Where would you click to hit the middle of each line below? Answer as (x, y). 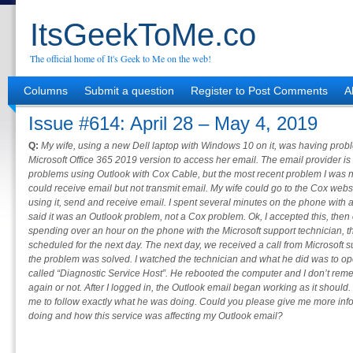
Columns (46, 91)
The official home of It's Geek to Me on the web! (121, 58)
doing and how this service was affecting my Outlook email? (156, 316)
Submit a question (129, 91)
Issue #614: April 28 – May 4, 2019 (173, 123)
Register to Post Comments (259, 91)
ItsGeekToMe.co (143, 35)
